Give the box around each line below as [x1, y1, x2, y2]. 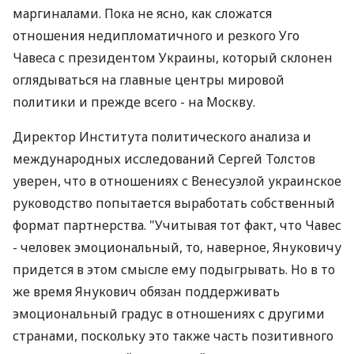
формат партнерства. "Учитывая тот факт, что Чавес [13, 217, 341, 234]
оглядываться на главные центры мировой [13, 71, 284, 88]
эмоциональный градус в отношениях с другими [13, 305, 325, 322]
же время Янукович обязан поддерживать [13, 283, 280, 300]
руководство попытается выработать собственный [13, 194, 335, 212]
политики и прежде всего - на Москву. [13, 93, 255, 111]
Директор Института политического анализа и [13, 128, 311, 145]
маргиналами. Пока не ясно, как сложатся [13, 5, 272, 22]
